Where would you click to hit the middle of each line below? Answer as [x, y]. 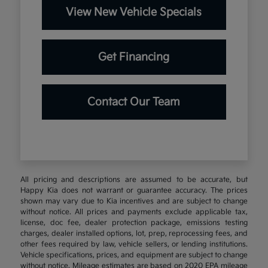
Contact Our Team [134, 102]
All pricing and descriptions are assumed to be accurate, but [134, 180]
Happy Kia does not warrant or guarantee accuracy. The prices [134, 191]
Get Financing [134, 57]
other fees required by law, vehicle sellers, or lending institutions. [134, 245]
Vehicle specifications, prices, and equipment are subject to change [134, 255]
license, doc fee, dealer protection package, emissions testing [134, 223]
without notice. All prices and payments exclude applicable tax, [134, 212]
